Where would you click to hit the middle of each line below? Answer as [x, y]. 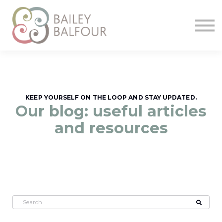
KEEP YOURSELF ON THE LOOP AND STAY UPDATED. [111, 97]
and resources [111, 128]
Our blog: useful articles [111, 111]
